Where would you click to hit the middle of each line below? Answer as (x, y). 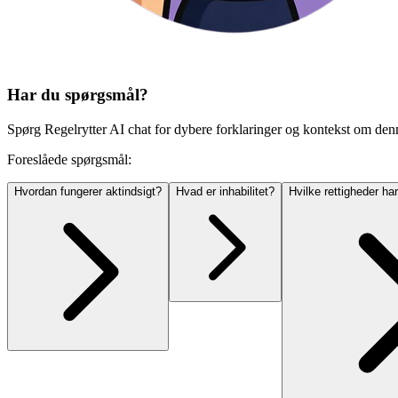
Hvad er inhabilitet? (225, 191)
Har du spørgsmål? (78, 94)
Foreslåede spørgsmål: (69, 159)
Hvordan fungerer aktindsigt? (88, 191)
